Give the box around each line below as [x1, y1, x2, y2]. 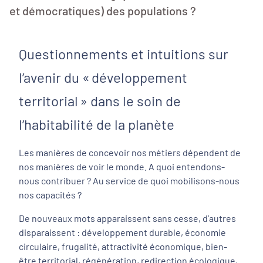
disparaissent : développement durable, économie [19, 227, 226, 238]
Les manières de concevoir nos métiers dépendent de [19, 147, 241, 158]
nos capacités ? [19, 189, 82, 200]
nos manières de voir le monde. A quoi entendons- [19, 161, 225, 172]
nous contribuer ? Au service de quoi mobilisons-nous [19, 175, 240, 186]
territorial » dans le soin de [19, 92, 181, 109]
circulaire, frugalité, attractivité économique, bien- [19, 241, 227, 252]
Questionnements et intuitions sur [19, 45, 228, 62]
